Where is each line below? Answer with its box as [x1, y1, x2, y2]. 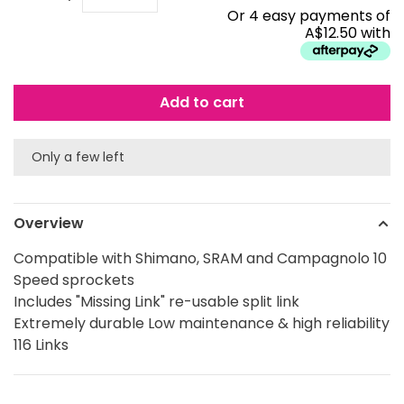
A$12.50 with [305, 23, 390, 44]
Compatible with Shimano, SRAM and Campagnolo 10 [14, 248, 387, 270]
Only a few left [32, 148, 124, 167]
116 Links [14, 335, 69, 356]
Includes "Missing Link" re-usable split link [14, 291, 299, 313]
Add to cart [160, 92, 244, 114]
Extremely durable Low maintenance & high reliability [14, 313, 390, 335]
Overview [14, 213, 84, 234]
